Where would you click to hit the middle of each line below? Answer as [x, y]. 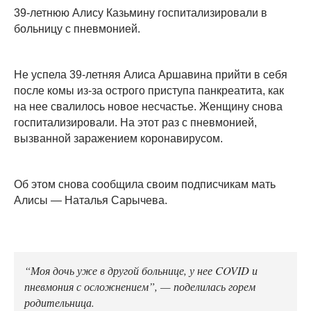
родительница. [59, 302]
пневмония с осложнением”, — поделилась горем [140, 286]
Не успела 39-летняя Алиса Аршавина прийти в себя [151, 74]
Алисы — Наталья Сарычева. [92, 200]
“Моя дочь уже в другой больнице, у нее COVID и [141, 270]
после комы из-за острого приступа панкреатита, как [149, 90]
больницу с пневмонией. [77, 28]
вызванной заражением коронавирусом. [118, 138]
